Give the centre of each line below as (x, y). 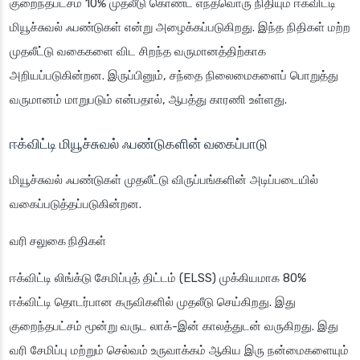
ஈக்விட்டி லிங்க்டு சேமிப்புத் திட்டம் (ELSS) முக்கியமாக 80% (158, 278)
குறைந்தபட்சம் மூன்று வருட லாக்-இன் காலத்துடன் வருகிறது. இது (174, 327)
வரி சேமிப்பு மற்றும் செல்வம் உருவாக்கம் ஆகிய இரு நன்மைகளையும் (179, 351)
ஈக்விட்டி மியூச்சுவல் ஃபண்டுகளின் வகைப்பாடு (139, 144)
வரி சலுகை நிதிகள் (58, 241)
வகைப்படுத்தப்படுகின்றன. (76, 205)
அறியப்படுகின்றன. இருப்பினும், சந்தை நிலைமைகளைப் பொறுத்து (174, 76)
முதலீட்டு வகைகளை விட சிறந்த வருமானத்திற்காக (138, 52)
